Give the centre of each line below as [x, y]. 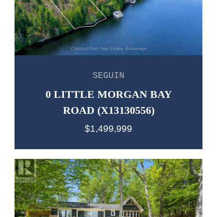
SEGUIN [108, 75]
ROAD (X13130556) [108, 110]
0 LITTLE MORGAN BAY [108, 94]
